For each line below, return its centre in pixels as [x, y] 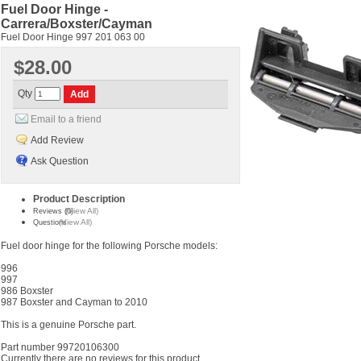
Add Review [57, 140]
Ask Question [60, 161]
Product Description [79, 199]
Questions [50, 222]
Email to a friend [66, 119]
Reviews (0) [53, 211]
